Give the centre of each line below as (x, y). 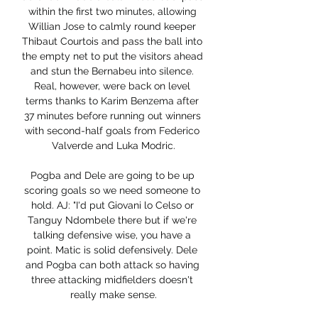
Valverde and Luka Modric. (114, 146)
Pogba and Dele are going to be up (112, 176)
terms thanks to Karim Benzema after (112, 101)
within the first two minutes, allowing (112, 12)
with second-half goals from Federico (112, 131)
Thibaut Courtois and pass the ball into (112, 42)
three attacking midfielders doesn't (112, 280)
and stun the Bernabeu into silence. (112, 71)
